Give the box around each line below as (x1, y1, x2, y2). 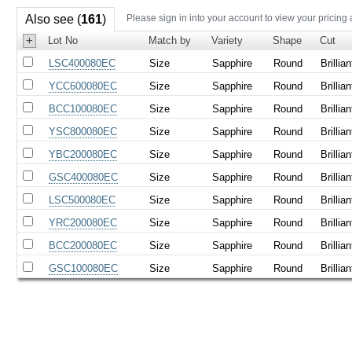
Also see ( (24, 12, 81, 26)
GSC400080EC (49, 170, 119, 183)
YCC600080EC (49, 79, 118, 92)
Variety (211, 34, 244, 46)
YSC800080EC (49, 125, 118, 137)
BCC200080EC (49, 239, 118, 251)
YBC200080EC (49, 148, 118, 160)
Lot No (48, 34, 79, 46)
